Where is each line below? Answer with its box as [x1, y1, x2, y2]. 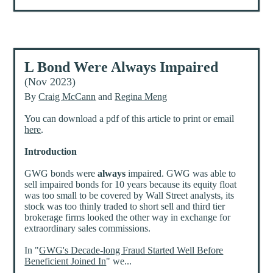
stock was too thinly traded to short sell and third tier [24, 201, 225, 212]
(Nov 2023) [24, 76, 76, 88]
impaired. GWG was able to [126, 168, 236, 179]
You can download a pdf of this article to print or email [24, 113, 235, 124]
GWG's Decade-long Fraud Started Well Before [39, 245, 224, 256]
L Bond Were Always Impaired [24, 59, 219, 76]
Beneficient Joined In [24, 256, 107, 267]
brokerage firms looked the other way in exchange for [24, 212, 231, 223]
